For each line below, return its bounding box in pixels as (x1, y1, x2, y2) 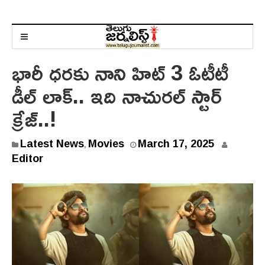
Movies (88, 133, 124, 153)
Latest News (20, 133, 84, 153)
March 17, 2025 (138, 133, 214, 153)
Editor (12, 148, 43, 168)
